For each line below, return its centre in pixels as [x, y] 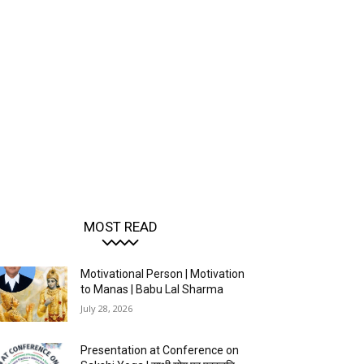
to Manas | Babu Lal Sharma [152, 290]
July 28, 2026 [107, 309]
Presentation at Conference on [160, 351]
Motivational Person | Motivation [163, 274]
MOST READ [120, 227]
